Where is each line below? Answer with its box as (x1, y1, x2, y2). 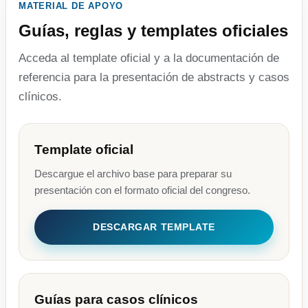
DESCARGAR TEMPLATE (92, 221, 216, 233)
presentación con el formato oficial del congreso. (34, 184, 250, 197)
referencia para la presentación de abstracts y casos (19, 71, 289, 85)
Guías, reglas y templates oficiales (19, 21, 288, 41)
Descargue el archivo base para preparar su (34, 168, 232, 180)
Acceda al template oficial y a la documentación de (19, 52, 279, 65)
